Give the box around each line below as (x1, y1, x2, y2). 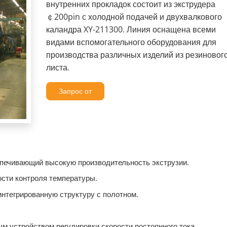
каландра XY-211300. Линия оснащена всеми (46, 24, 216, 35)
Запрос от (58, 86, 92, 96)
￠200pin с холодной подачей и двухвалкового (46, 11, 222, 23)
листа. (46, 62, 69, 73)
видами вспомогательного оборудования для (46, 36, 216, 48)
